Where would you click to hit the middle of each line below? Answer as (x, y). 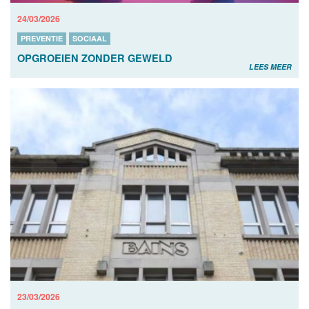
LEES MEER (270, 67)
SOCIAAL (90, 39)
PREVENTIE (42, 39)
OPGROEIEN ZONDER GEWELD (95, 58)
